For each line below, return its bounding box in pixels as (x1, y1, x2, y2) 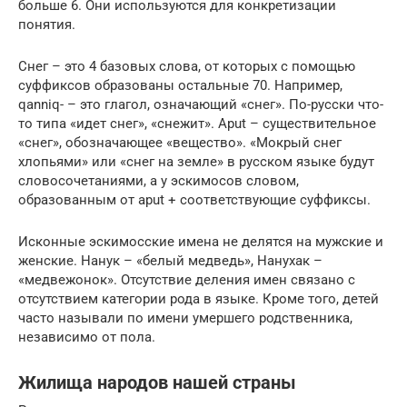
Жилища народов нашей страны (18, 372, 296, 393)
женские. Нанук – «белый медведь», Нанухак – (18, 252, 323, 269)
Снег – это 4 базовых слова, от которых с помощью (18, 57, 355, 74)
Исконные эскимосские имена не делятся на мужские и (18, 233, 383, 250)
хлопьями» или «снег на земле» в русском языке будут (18, 153, 374, 170)
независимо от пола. (18, 328, 155, 345)
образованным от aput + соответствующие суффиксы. (18, 191, 371, 208)
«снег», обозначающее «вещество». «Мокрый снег (18, 134, 342, 151)
